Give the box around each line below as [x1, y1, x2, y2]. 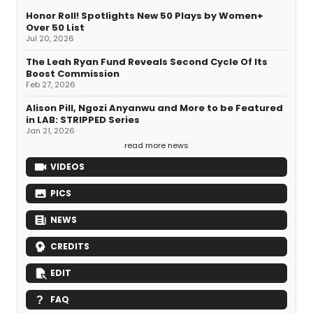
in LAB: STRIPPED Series [26, 113, 140, 127]
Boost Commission [26, 67, 119, 81]
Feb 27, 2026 [26, 79, 75, 91]
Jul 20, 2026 [26, 33, 74, 45]
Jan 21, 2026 [26, 125, 75, 137]
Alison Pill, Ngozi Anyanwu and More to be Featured [26, 101, 283, 115]
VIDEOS [50, 161, 85, 173]
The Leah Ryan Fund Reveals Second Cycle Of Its [26, 55, 268, 69]
